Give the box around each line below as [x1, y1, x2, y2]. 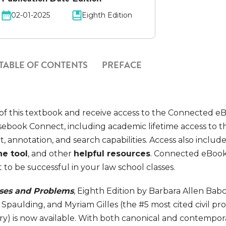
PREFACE [102, 58, 142, 72]
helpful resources [74, 149, 151, 158]
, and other [28, 149, 74, 158]
